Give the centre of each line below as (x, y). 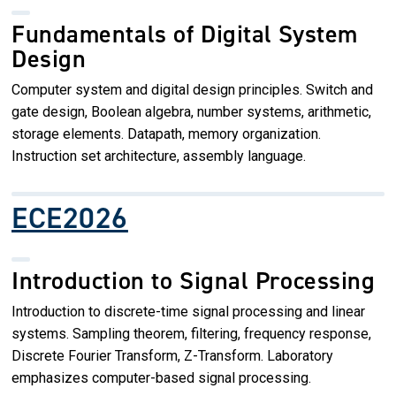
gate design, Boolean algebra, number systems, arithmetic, (191, 111)
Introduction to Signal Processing (194, 280)
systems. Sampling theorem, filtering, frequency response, (191, 333)
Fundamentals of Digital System (185, 34)
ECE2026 (70, 217)
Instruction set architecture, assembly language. (159, 156)
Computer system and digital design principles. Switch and (192, 89)
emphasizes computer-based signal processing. (161, 377)
